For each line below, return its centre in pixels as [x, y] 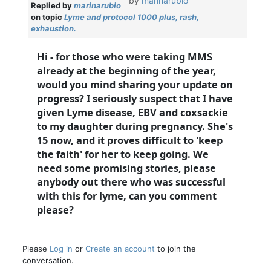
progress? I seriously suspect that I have [135, 99]
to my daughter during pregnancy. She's [135, 126]
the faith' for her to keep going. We [122, 154]
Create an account [120, 249]
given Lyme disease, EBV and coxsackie [132, 113]
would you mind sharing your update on [135, 85]
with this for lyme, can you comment [126, 196]
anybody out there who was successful [131, 182]
